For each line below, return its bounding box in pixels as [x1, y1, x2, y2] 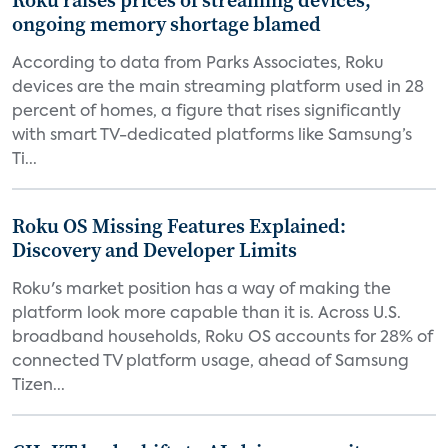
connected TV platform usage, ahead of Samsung [12, 354, 409, 370]
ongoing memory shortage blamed [12, 10, 321, 38]
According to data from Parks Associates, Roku [12, 56, 384, 72]
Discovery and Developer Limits [12, 236, 297, 264]
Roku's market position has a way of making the [12, 282, 391, 298]
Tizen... [12, 378, 65, 394]
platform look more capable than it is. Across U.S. [12, 306, 401, 322]
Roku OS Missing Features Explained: [12, 212, 346, 240]
